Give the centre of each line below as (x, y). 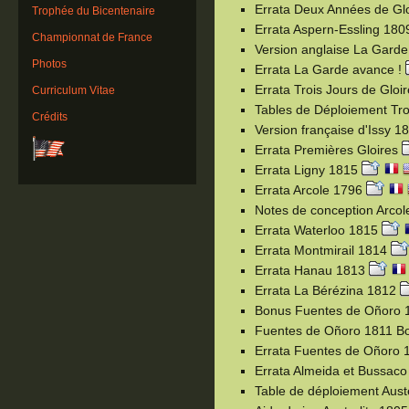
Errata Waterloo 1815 (318, 230)
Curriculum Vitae (73, 90)
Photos (49, 64)
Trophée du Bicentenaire (94, 11)
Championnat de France (92, 37)
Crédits (50, 117)
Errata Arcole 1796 (310, 189)
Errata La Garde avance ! (330, 69)
